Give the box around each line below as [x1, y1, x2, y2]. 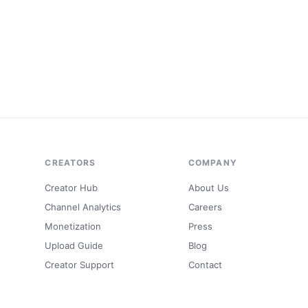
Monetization [45, 220, 102, 232]
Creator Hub [45, 181, 98, 193]
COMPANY [188, 157, 237, 168]
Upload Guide [45, 239, 104, 251]
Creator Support [45, 258, 115, 270]
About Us [188, 181, 230, 193]
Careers [188, 201, 223, 212]
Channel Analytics [45, 201, 122, 212]
